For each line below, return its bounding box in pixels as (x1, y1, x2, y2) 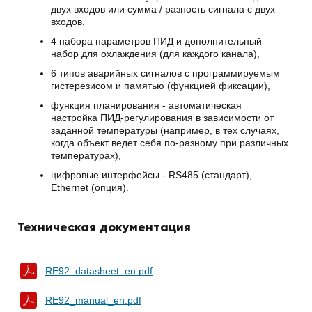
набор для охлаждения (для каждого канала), (51, 47, 260, 59)
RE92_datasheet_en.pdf (45, 265, 153, 277)
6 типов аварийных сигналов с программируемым (51, 67, 280, 79)
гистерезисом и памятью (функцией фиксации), (51, 79, 270, 91)
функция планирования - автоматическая (51, 99, 242, 111)
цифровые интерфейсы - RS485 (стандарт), (51, 169, 252, 180)
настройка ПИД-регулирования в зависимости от (51, 111, 274, 123)
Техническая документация (17, 219, 191, 235)
